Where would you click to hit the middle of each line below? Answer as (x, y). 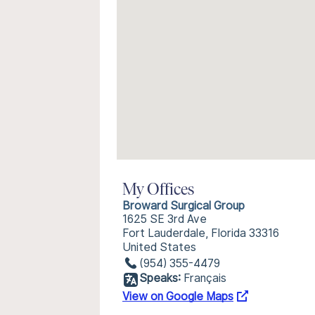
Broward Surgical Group (184, 206)
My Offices (158, 191)
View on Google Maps (178, 296)
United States (159, 247)
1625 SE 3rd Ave (165, 219)
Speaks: (160, 278)
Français (205, 278)
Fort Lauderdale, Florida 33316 (201, 233)
